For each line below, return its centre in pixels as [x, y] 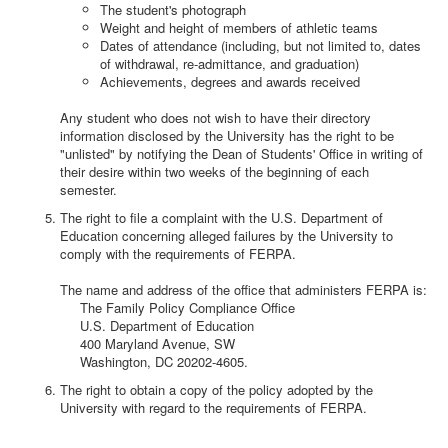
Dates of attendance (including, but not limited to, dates [260, 45]
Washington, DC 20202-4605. [154, 361]
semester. [88, 189]
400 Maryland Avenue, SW [147, 343]
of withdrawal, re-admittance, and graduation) [229, 63]
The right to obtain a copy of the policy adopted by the [216, 389]
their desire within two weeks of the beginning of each [214, 171]
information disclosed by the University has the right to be [227, 135]
